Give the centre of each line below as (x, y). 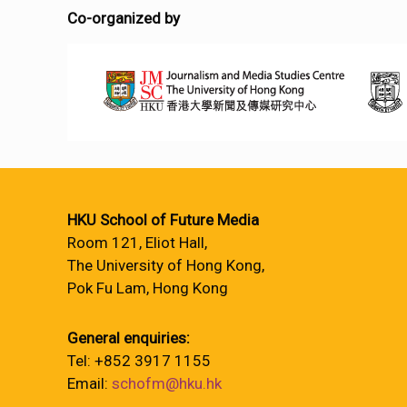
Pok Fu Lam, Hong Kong (148, 288)
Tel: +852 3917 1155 (139, 361)
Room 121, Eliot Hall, (137, 243)
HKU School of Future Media (163, 220)
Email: (89, 383)
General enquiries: (129, 338)
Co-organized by (124, 18)
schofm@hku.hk (167, 383)
